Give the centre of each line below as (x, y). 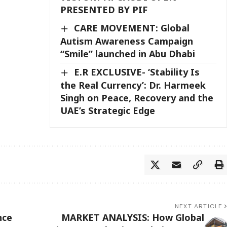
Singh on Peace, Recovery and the (137, 98)
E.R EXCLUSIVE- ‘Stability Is (137, 72)
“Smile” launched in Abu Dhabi (128, 54)
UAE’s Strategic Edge (108, 110)
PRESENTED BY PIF (104, 10)
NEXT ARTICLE (199, 206)
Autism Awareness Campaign (127, 41)
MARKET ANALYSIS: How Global (133, 217)
